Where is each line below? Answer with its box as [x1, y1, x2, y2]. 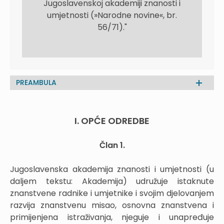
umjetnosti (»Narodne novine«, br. [47, 9, 177, 21]
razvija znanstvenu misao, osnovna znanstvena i [10, 199, 214, 211]
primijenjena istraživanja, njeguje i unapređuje [10, 211, 214, 223]
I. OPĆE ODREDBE [74, 114, 149, 127]
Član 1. [99, 139, 125, 151]
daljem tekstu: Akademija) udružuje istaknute [10, 175, 214, 187]
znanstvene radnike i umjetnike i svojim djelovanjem [10, 187, 214, 199]
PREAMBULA [16, 77, 56, 87]
